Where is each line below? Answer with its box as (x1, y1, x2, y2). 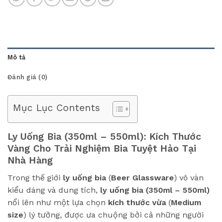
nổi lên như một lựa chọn (7, 197, 108, 207)
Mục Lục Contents (13, 102, 100, 113)
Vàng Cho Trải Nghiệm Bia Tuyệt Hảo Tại (7, 143, 196, 155)
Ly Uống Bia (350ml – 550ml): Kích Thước (7, 131, 201, 143)
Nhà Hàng (7, 155, 53, 166)
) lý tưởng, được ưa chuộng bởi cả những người (23, 210, 204, 220)
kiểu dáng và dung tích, (7, 185, 100, 195)
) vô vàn (174, 172, 204, 182)
